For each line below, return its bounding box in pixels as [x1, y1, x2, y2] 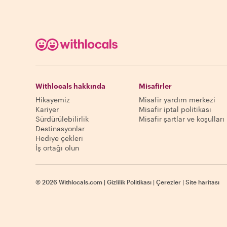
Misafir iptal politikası [139, 105, 211, 113]
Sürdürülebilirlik [35, 115, 89, 123]
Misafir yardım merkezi [139, 95, 215, 104]
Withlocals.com [59, 178, 102, 185]
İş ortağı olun [35, 143, 79, 152]
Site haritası [185, 178, 219, 185]
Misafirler [139, 82, 172, 90]
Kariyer [35, 105, 59, 113]
